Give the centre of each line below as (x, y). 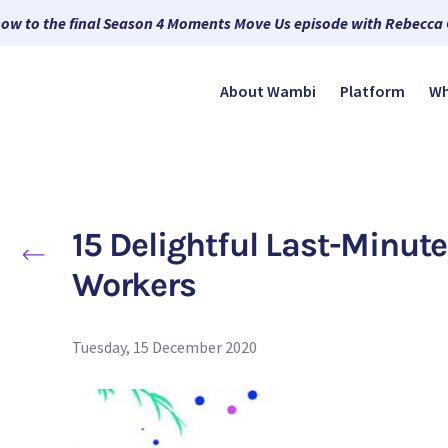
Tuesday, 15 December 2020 (164, 347)
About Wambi (268, 91)
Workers (134, 285)
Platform (372, 91)
